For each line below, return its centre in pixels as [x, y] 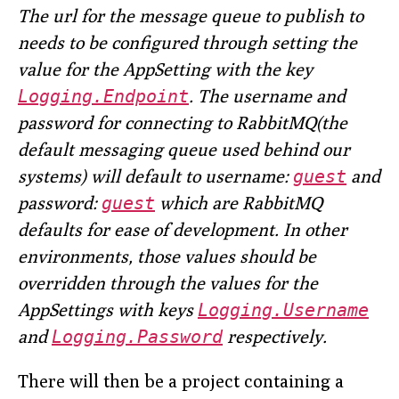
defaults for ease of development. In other [183, 230]
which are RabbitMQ [239, 203]
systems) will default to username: [155, 176]
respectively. [275, 337]
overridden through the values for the [168, 283]
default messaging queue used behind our [184, 150]
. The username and [267, 96]
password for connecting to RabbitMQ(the [183, 123]
